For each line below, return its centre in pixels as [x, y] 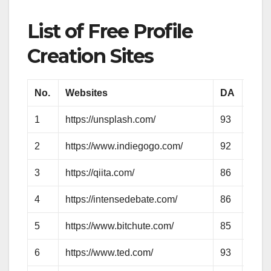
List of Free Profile [110, 31]
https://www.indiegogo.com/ [124, 146]
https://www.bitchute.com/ [120, 226]
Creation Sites [90, 56]
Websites [87, 93]
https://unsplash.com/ [111, 120]
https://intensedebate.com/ [122, 200]
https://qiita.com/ [100, 173]
